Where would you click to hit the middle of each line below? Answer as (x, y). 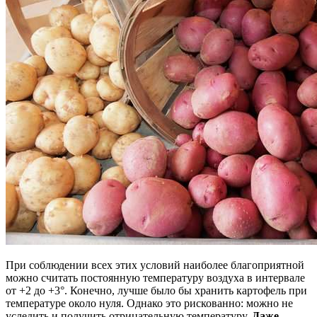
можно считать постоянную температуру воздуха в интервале (155, 278)
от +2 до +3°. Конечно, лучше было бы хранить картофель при (156, 291)
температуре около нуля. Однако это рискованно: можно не (149, 304)
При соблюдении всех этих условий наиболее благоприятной (155, 265)
